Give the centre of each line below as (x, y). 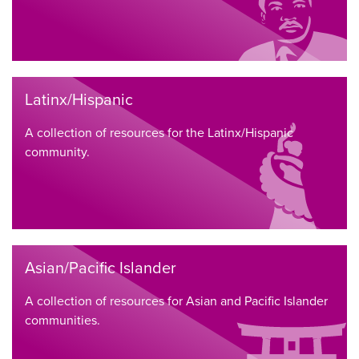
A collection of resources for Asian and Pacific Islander (176, 301)
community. (57, 152)
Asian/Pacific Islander (101, 268)
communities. (63, 320)
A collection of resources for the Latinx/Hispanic (159, 133)
